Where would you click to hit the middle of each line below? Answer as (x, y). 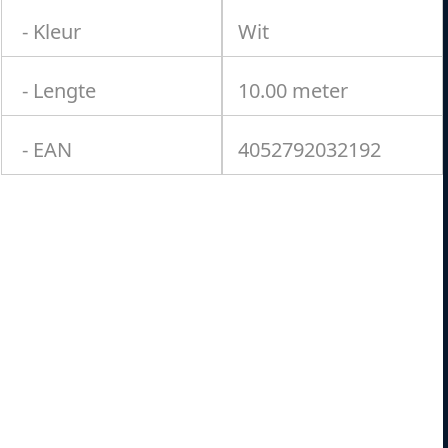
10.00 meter (292, 90)
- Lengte (56, 90)
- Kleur (49, 31)
